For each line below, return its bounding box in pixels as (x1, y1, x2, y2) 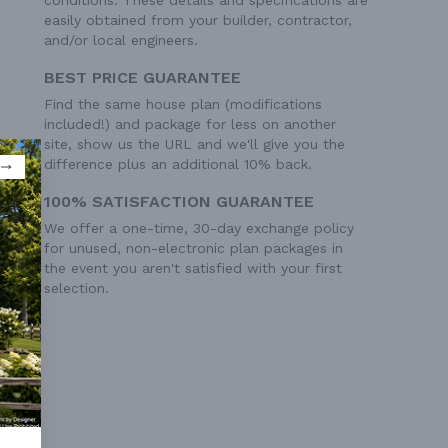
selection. (44, 279, 109, 296)
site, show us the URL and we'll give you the (44, 135, 345, 152)
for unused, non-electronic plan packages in (44, 239, 343, 256)
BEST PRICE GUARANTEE (44, 67, 241, 87)
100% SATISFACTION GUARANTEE (44, 191, 314, 211)
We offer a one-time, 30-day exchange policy (44, 219, 354, 236)
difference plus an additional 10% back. (44, 155, 312, 172)
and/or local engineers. (44, 31, 198, 48)
